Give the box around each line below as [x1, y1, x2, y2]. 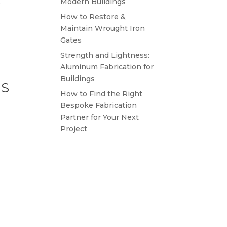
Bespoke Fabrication [60, 101, 137, 110]
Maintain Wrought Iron [60, 24, 145, 33]
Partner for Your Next [60, 112, 139, 122]
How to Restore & [60, 12, 126, 21]
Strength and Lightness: [60, 51, 150, 60]
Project [60, 124, 88, 133]
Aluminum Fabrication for [60, 62, 154, 71]
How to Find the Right [60, 89, 143, 98]
